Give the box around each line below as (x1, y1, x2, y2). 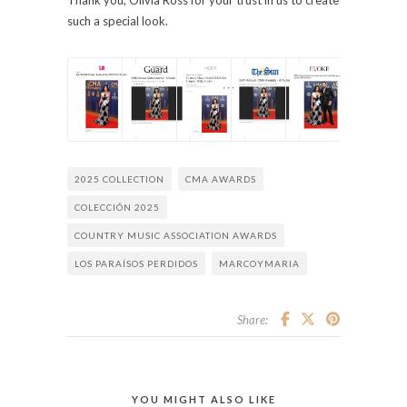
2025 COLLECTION (74, 174, 164, 185)
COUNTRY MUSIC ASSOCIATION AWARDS (74, 230, 277, 242)
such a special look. (67, 13, 168, 28)
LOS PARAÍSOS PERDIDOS (74, 258, 198, 270)
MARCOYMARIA (219, 258, 300, 270)
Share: (236, 313, 268, 328)
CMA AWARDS (185, 174, 256, 185)
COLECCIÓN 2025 (74, 202, 160, 213)
